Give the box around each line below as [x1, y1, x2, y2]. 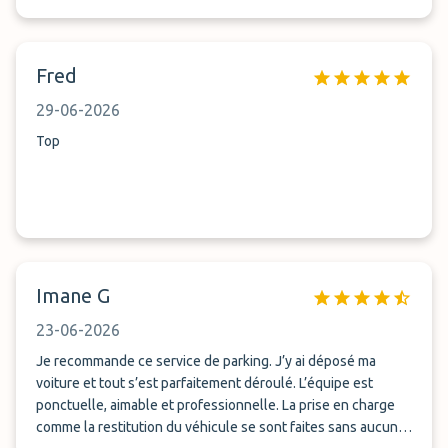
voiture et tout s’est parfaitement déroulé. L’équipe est [36, 375, 373, 391]
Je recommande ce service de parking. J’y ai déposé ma [36, 353, 376, 369]
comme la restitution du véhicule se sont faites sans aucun [36, 419, 398, 435]
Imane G [36, 284, 110, 307]
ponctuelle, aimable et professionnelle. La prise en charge [36, 397, 395, 413]
